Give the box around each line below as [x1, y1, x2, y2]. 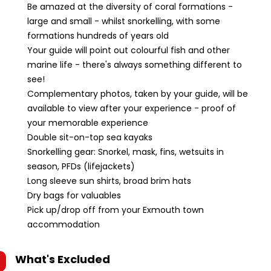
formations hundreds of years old [27, 30, 169, 42]
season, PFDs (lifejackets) [27, 160, 135, 172]
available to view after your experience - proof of [27, 102, 236, 114]
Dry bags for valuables [27, 189, 121, 201]
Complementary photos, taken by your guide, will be [27, 88, 248, 100]
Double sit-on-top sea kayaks [27, 131, 152, 143]
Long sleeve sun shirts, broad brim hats [27, 175, 191, 187]
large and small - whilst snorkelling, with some [27, 15, 220, 27]
